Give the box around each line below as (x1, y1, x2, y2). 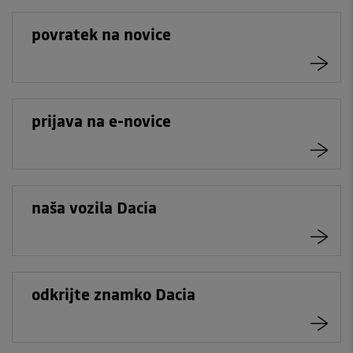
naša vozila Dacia (32, 196, 157, 219)
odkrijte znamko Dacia (32, 283, 195, 306)
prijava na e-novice (32, 110, 171, 132)
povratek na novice (32, 23, 171, 46)
